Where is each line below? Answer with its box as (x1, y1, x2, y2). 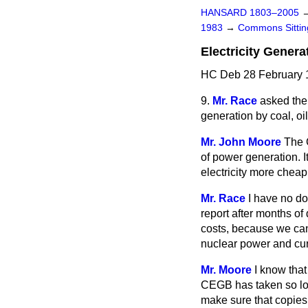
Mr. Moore (201, 264, 252, 276)
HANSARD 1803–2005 (201, 8, 299, 18)
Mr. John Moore (201, 136, 281, 148)
